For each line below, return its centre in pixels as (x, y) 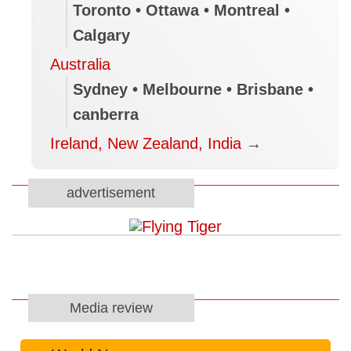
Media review (111, 308)
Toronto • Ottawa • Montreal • (182, 11)
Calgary (102, 36)
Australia (81, 65)
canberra (106, 115)
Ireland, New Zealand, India (146, 144)
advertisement (111, 193)
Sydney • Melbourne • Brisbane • (194, 90)
